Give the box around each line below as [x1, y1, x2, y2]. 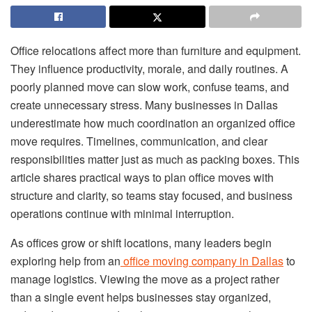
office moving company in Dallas [123, 253, 283, 269]
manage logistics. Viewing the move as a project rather [10, 271, 279, 287]
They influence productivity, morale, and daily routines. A [10, 61, 288, 77]
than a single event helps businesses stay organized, [10, 289, 271, 305]
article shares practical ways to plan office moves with [10, 169, 274, 185]
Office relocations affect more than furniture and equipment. [10, 42, 301, 58]
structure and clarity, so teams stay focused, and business [10, 187, 292, 203]
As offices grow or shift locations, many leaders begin [10, 235, 272, 251]
